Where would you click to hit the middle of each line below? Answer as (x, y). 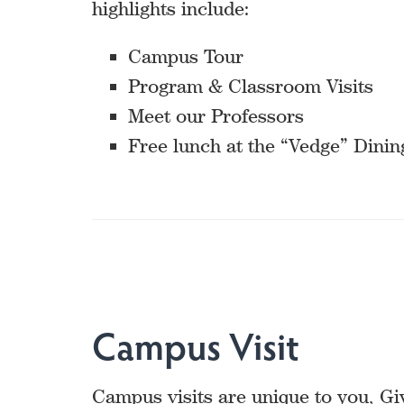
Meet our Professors (216, 116)
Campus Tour (186, 56)
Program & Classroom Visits (251, 86)
